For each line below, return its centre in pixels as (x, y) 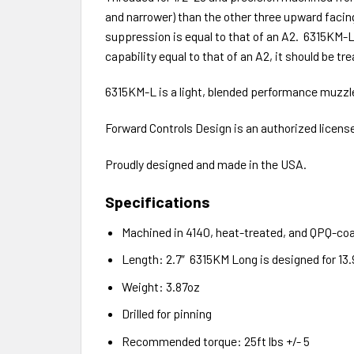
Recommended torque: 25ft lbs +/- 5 (215, 341)
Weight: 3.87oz (160, 286)
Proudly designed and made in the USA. (206, 164)
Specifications (158, 202)
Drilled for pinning (166, 314)
